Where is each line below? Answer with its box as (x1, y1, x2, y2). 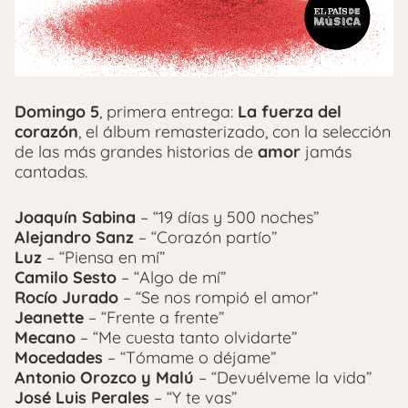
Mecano (15, 326, 76, 348)
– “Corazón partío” (134, 226, 277, 248)
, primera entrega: (99, 100, 238, 122)
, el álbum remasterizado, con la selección (78, 120, 391, 142)
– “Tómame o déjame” (103, 346, 276, 368)
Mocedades (15, 346, 103, 368)
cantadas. (15, 160, 87, 182)
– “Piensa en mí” (42, 246, 165, 268)
